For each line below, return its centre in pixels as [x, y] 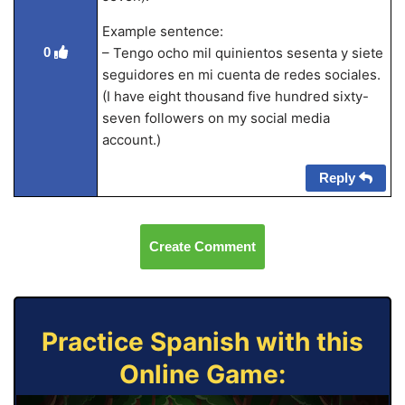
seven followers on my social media [216, 118]
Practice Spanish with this [202, 342]
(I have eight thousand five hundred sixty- [235, 96]
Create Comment [202, 246]
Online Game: [202, 374]
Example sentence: [162, 31]
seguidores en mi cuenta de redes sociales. [241, 75]
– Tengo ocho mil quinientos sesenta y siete [242, 53]
